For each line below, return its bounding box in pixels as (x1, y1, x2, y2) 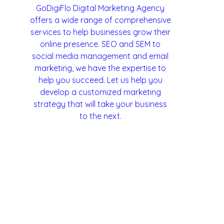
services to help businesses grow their (30, 27, 170, 37)
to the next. (79, 111, 121, 121)
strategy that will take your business (33, 99, 167, 109)
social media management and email (32, 51, 169, 61)
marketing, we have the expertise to (34, 63, 166, 73)
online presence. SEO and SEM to (40, 39, 161, 49)
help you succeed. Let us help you (38, 75, 162, 85)
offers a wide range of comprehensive (29, 15, 171, 25)
